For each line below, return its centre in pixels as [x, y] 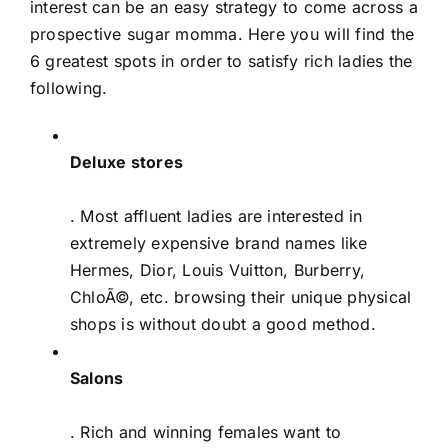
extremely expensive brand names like [219, 242]
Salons [97, 377]
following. [69, 87]
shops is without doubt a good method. [223, 323]
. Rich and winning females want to [206, 431]
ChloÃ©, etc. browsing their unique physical [241, 296]
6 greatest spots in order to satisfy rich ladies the [221, 60]
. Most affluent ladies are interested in [216, 215]
